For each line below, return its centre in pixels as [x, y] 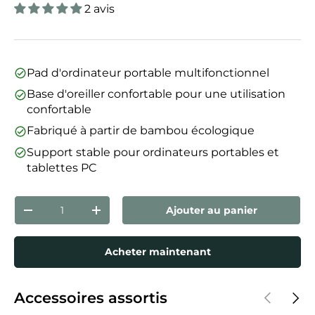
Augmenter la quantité [156, 215]
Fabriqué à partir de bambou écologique [141, 131]
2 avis [99, 9]
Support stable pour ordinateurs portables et [153, 152]
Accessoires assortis [91, 298]
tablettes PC [62, 167]
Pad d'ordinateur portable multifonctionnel [148, 73]
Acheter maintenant [157, 252]
